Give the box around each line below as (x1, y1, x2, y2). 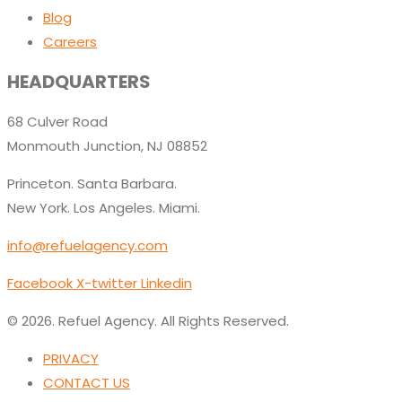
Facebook (7, 273, 73, 293)
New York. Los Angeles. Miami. (7, 197, 200, 217)
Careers (43, 32, 97, 52)
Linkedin (141, 273, 192, 293)
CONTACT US (43, 372, 130, 392)
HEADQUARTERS (7, 69, 151, 94)
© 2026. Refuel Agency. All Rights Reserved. (7, 310, 289, 330)
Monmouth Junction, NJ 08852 (7, 135, 207, 155)
